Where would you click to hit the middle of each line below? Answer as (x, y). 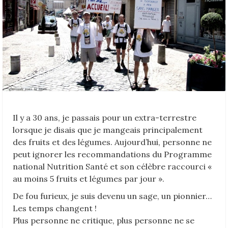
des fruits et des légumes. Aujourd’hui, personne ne (112, 142)
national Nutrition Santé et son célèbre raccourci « (112, 166)
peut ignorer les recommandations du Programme (112, 154)
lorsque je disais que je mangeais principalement (108, 130)
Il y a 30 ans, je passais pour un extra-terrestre (105, 117)
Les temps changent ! (55, 208)
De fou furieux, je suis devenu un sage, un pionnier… (112, 196)
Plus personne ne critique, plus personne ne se (104, 220)
